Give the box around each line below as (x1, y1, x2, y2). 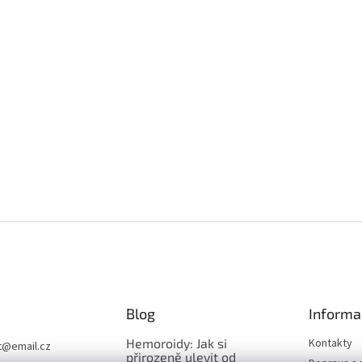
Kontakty (308, 335, 352, 352)
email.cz (11, 339, 51, 356)
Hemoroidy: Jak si (125, 335, 227, 351)
